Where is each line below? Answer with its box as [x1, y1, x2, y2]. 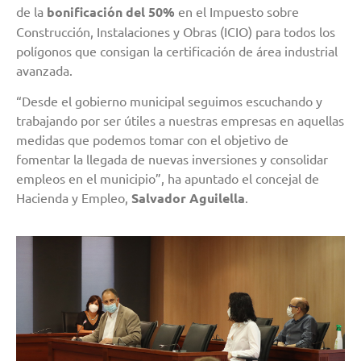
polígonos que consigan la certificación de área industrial [16, 42, 338, 59]
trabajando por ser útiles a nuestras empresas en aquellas [16, 112, 344, 129]
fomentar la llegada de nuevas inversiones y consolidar [16, 151, 328, 168]
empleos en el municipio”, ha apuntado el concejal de [16, 170, 319, 187]
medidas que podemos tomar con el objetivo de [16, 131, 288, 148]
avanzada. [16, 61, 73, 78]
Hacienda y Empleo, [16, 189, 131, 206]
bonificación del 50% [47, 2, 175, 20]
